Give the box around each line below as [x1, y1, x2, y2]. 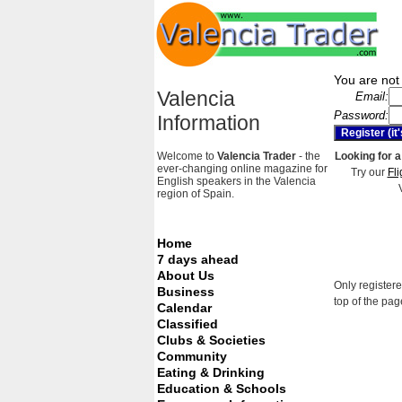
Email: [355, 90, 389, 103]
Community [157, 349, 227, 363]
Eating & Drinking [157, 365, 265, 380]
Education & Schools [157, 381, 286, 396]
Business [157, 284, 214, 299]
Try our [350, 166, 388, 179]
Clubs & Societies [157, 333, 266, 347]
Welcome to [157, 149, 217, 162]
